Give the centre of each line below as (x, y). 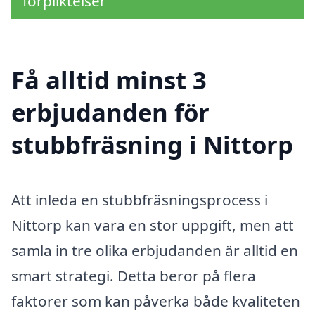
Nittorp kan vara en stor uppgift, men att (153, 225)
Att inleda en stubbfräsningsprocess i (140, 200)
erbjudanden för (110, 112)
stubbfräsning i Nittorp (152, 145)
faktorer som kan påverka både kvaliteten (156, 301)
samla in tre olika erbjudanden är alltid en (155, 251)
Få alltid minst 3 (109, 80)
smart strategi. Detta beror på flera (134, 276)
